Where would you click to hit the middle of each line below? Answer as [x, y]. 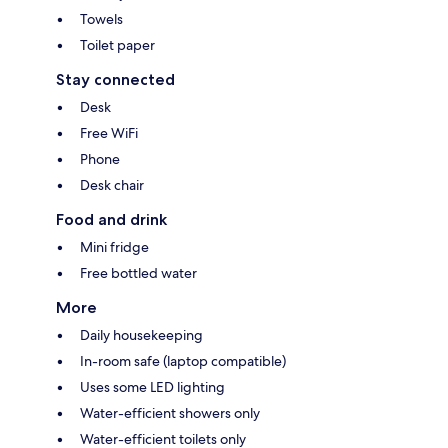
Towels [101, 18]
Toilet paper [117, 44]
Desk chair [112, 184]
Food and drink [111, 219]
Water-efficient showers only [170, 412]
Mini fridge [114, 246]
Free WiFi [109, 132]
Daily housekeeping [141, 334]
